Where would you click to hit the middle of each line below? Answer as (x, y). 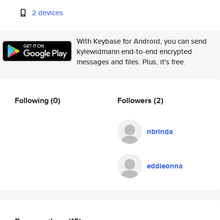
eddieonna (165, 166)
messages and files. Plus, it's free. (131, 62)
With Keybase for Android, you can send (142, 41)
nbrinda (160, 132)
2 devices (48, 13)
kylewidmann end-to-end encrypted (134, 51)
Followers (136, 100)
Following (33, 100)
